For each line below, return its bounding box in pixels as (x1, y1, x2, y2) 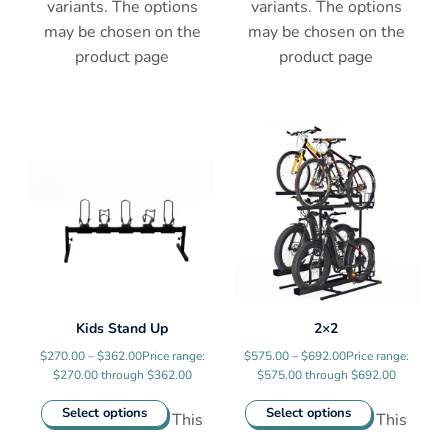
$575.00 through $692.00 (256, 367, 396, 384)
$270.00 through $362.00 (52, 367, 192, 384)
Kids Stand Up (76, 319, 168, 339)
